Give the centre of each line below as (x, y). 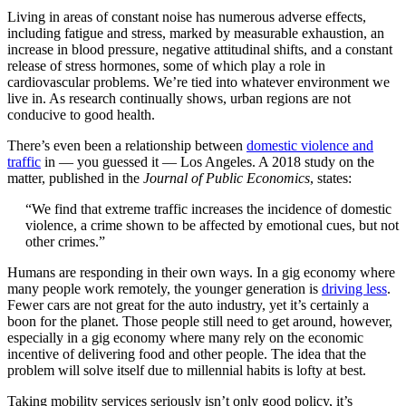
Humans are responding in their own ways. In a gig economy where (201, 273)
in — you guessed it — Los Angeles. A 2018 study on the (208, 162)
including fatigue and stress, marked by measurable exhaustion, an (196, 34)
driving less (354, 289)
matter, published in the (75, 179)
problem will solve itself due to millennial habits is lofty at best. (187, 371)
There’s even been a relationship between (127, 146)
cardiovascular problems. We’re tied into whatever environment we (198, 82)
